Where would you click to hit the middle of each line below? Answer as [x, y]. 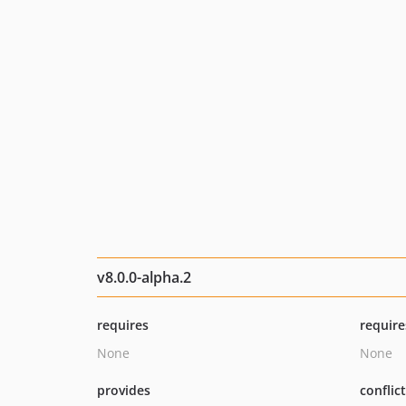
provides [124, 390]
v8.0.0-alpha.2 [144, 277]
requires [123, 325]
